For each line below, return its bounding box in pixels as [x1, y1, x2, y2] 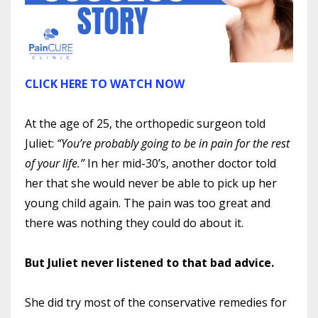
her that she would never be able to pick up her [25, 175, 277, 192]
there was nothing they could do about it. [25, 215, 246, 231]
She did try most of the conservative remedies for [25, 295, 287, 311]
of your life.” [25, 155, 84, 172]
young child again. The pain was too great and [25, 195, 270, 212]
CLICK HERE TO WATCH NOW [25, 76, 185, 92]
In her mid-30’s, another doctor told [84, 155, 276, 172]
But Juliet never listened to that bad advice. [25, 255, 277, 271]
